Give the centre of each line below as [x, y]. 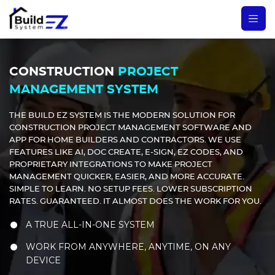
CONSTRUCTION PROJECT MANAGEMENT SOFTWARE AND [130, 128]
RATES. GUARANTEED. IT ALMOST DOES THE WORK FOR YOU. [135, 202]
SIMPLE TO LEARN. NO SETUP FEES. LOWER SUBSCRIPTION [131, 189]
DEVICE [43, 260]
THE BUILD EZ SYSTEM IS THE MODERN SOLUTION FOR [122, 116]
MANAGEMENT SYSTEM [84, 90]
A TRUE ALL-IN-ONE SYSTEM [90, 225]
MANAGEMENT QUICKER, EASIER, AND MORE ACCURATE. [127, 177]
